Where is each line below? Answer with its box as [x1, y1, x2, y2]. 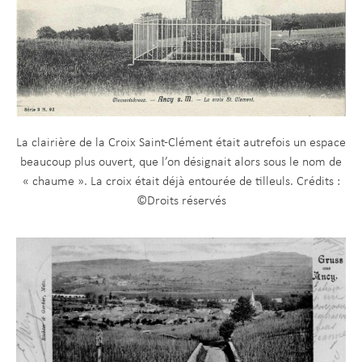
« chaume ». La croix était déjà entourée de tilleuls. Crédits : [22, 175, 340, 189]
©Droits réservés [136, 195, 226, 208]
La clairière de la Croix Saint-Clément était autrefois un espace [16, 137, 346, 150]
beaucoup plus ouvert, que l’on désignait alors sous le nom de [20, 156, 342, 170]
